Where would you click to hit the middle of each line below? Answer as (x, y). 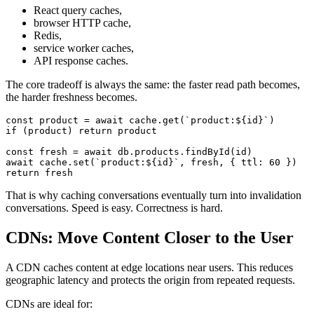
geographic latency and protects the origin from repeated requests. (150, 280)
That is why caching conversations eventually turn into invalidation (153, 196)
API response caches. (81, 61)
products (157, 152)
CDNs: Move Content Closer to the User (150, 238)
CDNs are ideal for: (49, 304)
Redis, (48, 36)
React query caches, (78, 11)
